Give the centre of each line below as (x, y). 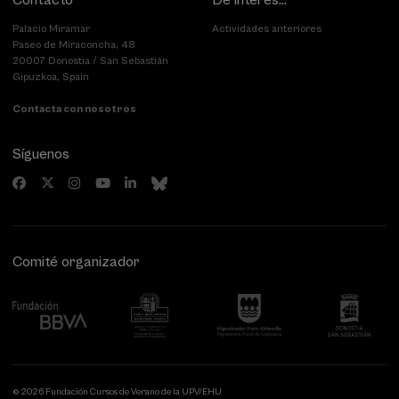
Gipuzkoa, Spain (51, 77)
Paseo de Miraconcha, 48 (74, 45)
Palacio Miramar (51, 28)
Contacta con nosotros (74, 109)
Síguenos (41, 154)
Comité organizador (76, 262)
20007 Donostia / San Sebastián (90, 61)
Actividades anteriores (267, 28)
